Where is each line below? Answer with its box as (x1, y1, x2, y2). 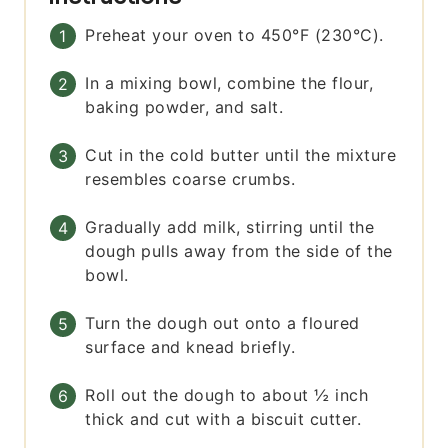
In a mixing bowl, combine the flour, (85, 73, 374, 94)
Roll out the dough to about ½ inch (85, 385, 369, 406)
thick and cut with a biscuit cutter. (85, 409, 362, 430)
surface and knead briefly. (85, 337, 296, 358)
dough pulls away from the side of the (85, 241, 393, 262)
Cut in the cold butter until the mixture (85, 145, 397, 166)
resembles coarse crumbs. (85, 169, 296, 190)
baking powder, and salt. (85, 97, 284, 118)
